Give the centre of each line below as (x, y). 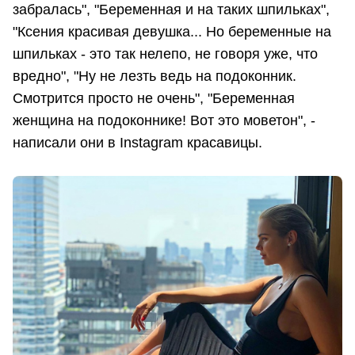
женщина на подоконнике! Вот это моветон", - (164, 120)
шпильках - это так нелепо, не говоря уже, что (165, 53)
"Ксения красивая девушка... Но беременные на (172, 31)
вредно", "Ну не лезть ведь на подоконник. (155, 76)
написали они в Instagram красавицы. (137, 142)
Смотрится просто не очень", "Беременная (154, 98)
